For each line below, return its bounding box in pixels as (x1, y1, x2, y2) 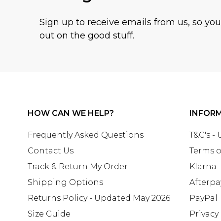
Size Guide (28, 209, 71, 219)
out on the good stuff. (39, 30, 134, 41)
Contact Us (28, 146, 74, 155)
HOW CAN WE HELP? (28, 108, 114, 118)
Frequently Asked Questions (28, 130, 144, 140)
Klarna (189, 161, 217, 171)
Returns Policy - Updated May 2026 (28, 193, 170, 203)
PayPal (189, 193, 218, 203)
